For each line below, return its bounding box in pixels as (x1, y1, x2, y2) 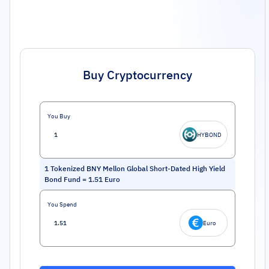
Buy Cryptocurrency (82, 67, 192, 83)
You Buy (47, 112, 70, 120)
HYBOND (197, 130, 222, 139)
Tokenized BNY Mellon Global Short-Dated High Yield (50, 164, 225, 173)
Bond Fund (44, 175, 80, 184)
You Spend (47, 201, 77, 208)
